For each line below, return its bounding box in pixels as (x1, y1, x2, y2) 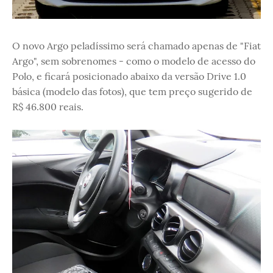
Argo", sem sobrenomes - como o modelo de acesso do (12, 55, 255, 67)
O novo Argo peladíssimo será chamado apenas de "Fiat (12, 40, 261, 52)
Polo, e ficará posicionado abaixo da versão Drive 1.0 (12, 70, 246, 82)
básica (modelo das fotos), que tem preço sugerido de (12, 85, 252, 97)
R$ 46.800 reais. (12, 101, 83, 113)
